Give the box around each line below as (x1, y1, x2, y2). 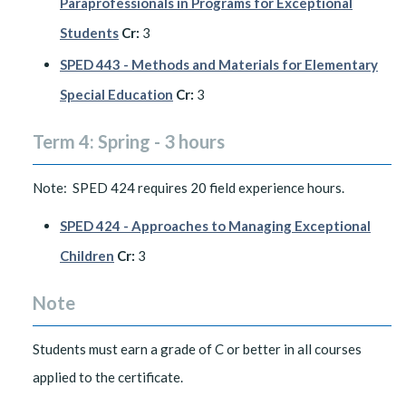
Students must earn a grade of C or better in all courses (33, 341, 362, 357)
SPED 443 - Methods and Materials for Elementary (60, 56, 378, 72)
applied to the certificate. (33, 369, 183, 385)
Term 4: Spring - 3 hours (33, 130, 225, 152)
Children (60, 247, 114, 264)
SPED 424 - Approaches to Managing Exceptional (60, 217, 371, 234)
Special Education (60, 86, 173, 102)
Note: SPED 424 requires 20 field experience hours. (33, 179, 344, 196)
